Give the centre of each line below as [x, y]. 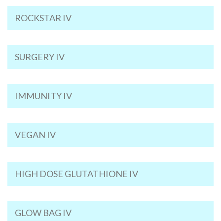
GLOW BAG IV [43, 213]
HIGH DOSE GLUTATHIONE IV [76, 174]
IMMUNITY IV [43, 96]
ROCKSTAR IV [43, 18]
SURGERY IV [40, 57]
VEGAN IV [35, 135]
